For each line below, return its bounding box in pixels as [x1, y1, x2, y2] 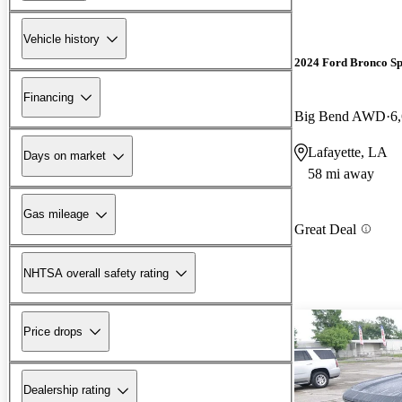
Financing [23, 90, 74, 104]
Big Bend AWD [294, 108, 386, 124]
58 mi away [308, 165, 374, 181]
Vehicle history [23, 31, 100, 46]
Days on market [23, 149, 106, 163]
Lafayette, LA [308, 144, 388, 160]
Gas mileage [23, 207, 89, 222]
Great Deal [294, 221, 356, 237]
